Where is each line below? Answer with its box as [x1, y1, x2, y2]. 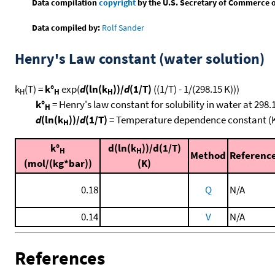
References [15, 246, 105, 270]
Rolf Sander [102, 21, 145, 33]
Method [190, 148, 226, 162]
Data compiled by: [32, 21, 101, 33]
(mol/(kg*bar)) [23, 156, 92, 170]
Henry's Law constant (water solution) [15, 48, 265, 68]
